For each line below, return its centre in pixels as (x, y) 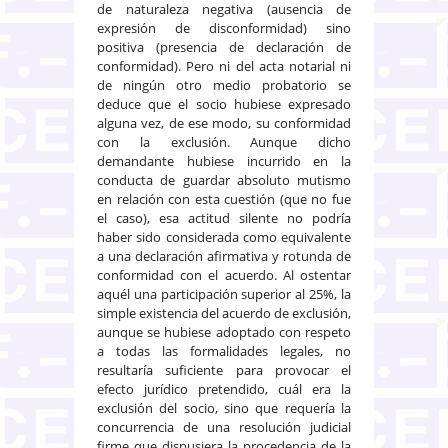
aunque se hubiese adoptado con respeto (224, 331)
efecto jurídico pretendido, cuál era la (224, 388)
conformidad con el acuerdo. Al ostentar (224, 274)
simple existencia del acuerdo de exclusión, (224, 312)
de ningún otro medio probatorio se (224, 84)
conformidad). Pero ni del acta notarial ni (224, 65)
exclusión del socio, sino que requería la (224, 407)
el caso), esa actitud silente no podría (224, 217)
